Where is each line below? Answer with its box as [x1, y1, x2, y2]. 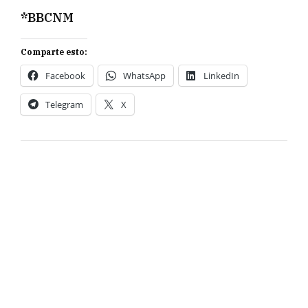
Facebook [45, 69, 85, 82]
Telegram [45, 98, 83, 111]
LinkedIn [203, 69, 239, 82]
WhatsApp [123, 69, 166, 82]
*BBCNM [21, 9, 74, 25]
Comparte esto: [21, 46, 87, 57]
